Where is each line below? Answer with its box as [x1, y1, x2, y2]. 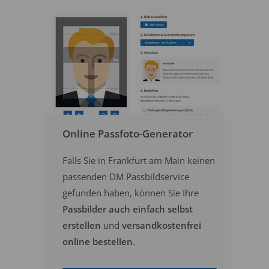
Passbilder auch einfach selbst [62, 203, 193, 215]
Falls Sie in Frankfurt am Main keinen [62, 154, 215, 166]
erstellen [62, 219, 101, 231]
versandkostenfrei [122, 219, 201, 231]
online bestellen [62, 235, 133, 247]
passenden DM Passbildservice [62, 171, 189, 183]
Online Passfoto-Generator [62, 127, 193, 141]
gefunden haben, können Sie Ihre [62, 187, 199, 199]
